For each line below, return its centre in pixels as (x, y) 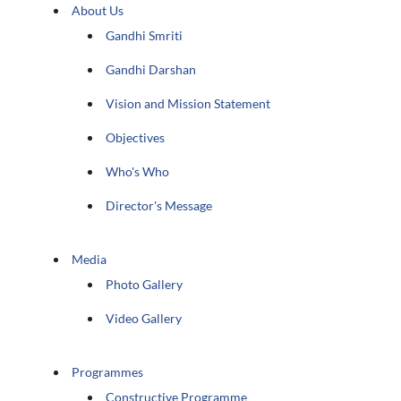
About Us (98, 10)
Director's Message (159, 205)
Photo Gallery (145, 284)
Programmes (108, 371)
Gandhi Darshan (151, 69)
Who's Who (138, 171)
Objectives (136, 137)
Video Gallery (144, 318)
